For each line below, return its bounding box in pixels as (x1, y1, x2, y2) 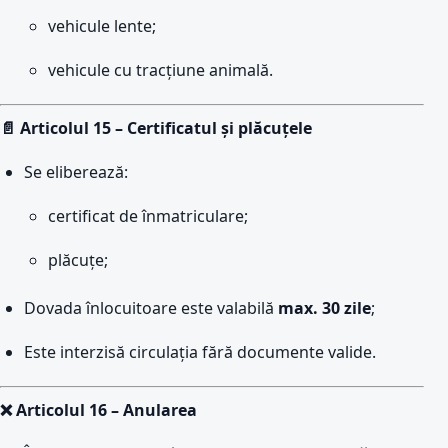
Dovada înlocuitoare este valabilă (24, 297, 278, 319)
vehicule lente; (48, 15, 156, 37)
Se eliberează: (24, 161, 128, 183)
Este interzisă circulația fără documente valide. (24, 341, 376, 363)
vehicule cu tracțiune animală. (48, 59, 273, 81)
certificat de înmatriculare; (48, 205, 248, 227)
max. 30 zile (278, 297, 371, 319)
